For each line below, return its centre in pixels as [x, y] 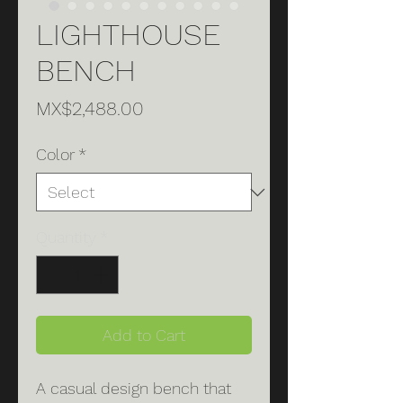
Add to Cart [144, 335]
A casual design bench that [134, 388]
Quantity [66, 237]
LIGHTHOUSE [128, 34]
